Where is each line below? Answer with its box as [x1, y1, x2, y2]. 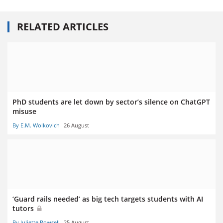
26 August [64, 121, 89, 129]
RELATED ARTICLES [17, 19, 109, 33]
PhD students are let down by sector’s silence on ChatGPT [12, 97, 210, 107]
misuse [12, 106, 36, 116]
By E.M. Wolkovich [12, 121, 60, 129]
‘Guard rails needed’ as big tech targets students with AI [12, 194, 203, 204]
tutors [12, 203, 36, 213]
